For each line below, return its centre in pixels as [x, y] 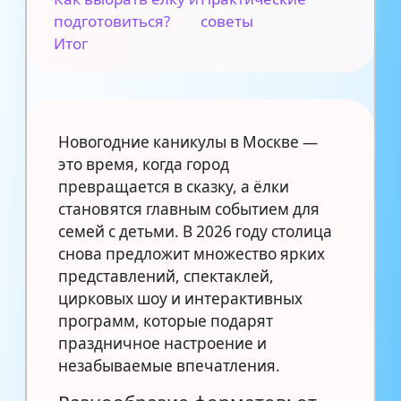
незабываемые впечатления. [169, 365]
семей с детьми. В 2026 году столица [195, 231]
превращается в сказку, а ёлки [174, 186]
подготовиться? [112, 21]
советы [227, 21]
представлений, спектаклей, [166, 276]
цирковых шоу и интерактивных [180, 298]
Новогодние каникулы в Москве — [188, 141]
